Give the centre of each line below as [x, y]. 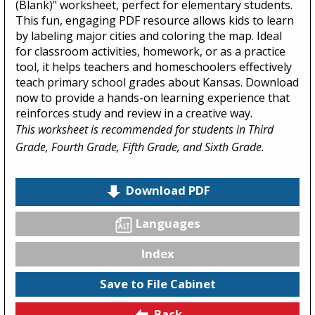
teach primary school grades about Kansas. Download [157, 82]
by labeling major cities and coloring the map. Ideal [149, 36]
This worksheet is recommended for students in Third [144, 129]
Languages [168, 223]
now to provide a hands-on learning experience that [153, 97]
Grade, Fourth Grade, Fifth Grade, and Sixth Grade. [140, 147]
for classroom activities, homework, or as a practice [150, 51]
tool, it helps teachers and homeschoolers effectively [154, 66]
